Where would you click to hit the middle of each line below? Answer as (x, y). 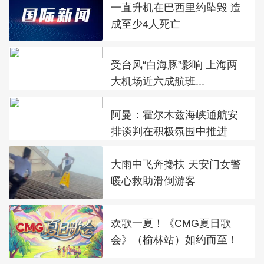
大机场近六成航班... (158, 81)
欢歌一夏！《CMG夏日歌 (171, 223)
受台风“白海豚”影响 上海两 (174, 65)
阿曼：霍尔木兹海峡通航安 (175, 114)
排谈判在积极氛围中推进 (169, 131)
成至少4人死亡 (146, 24)
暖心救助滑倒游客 (154, 181)
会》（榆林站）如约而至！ (175, 240)
